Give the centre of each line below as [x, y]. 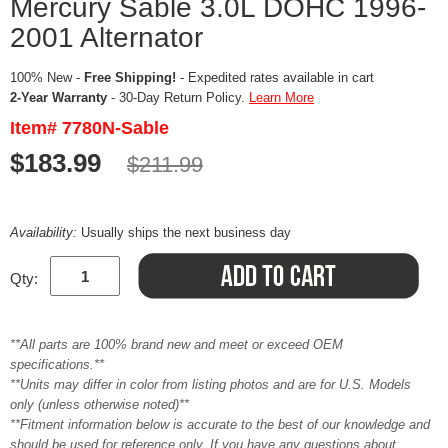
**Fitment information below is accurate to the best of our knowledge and [220, 424]
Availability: [45, 232]
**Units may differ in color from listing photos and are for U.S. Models [210, 384]
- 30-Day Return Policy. [178, 97]
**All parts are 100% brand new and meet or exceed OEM [176, 344]
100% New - [47, 77]
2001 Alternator [106, 37]
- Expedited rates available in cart [275, 77]
